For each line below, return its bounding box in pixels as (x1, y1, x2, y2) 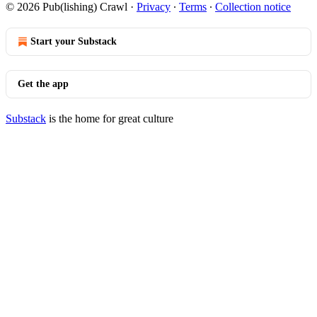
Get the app (18, 79, 69, 89)
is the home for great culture (46, 113, 173, 125)
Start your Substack (30, 36, 117, 47)
